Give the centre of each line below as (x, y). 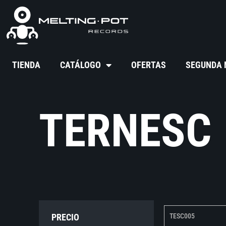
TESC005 (182, 216)
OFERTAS (149, 65)
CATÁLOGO (81, 65)
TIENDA (26, 65)
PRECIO (66, 217)
